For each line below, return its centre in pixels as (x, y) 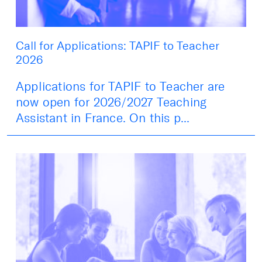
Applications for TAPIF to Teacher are (120, 86)
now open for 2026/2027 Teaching (111, 102)
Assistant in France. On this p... (103, 118)
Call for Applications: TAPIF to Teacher (118, 45)
